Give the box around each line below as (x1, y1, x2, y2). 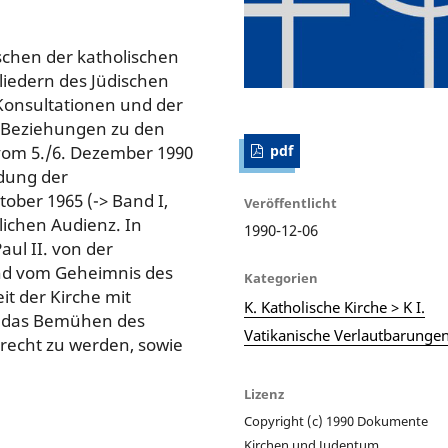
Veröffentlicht (244, 194, 337, 213)
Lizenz (244, 385, 284, 404)
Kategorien (244, 269, 319, 288)
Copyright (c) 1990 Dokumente (244, 412, 428, 431)
